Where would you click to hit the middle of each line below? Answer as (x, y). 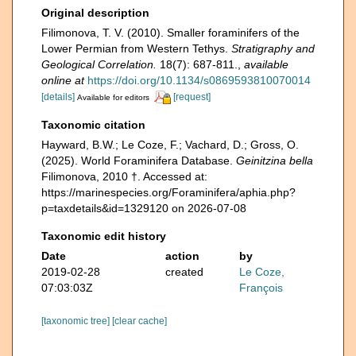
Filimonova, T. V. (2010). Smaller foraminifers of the (170, 33)
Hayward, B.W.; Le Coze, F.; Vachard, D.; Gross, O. (170, 144)
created (184, 271)
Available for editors (113, 97)
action (182, 255)
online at (63, 80)
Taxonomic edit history (104, 236)
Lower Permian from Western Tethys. (136, 48)
